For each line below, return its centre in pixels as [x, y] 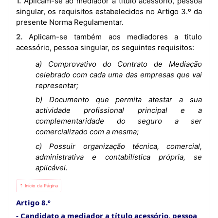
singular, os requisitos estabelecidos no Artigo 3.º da [109, 11]
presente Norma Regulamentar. [70, 22]
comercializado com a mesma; [87, 132]
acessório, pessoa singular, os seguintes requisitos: [105, 47]
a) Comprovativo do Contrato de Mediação [119, 64]
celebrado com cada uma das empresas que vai [119, 74]
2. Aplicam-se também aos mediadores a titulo [19, 36]
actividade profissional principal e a [119, 110]
